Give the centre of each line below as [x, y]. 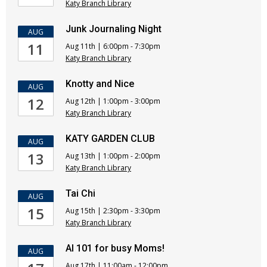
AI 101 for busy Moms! [120, 248]
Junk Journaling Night [114, 29]
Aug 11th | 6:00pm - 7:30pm [113, 46]
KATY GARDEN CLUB [110, 139]
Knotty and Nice [100, 84]
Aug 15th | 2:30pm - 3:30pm [113, 211]
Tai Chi [80, 193]
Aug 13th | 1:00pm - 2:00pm [113, 156]
